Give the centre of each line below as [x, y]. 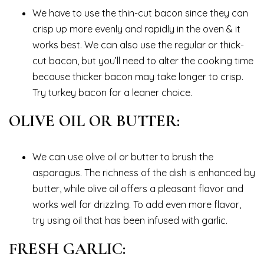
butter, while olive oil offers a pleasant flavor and [138, 189]
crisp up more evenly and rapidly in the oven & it [136, 29]
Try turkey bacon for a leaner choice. [112, 93]
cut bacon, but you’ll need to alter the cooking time [143, 61]
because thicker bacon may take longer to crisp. [138, 77]
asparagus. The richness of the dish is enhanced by [144, 173]
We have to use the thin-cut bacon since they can [140, 13]
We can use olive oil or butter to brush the [123, 157]
